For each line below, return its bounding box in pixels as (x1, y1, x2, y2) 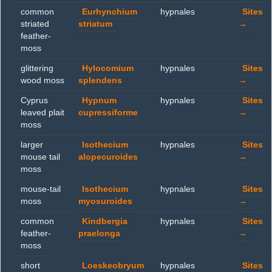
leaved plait (21, 108, 64, 117)
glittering (21, 64, 53, 73)
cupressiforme (78, 108, 138, 117)
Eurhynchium (82, 7, 137, 16)
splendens (78, 76, 122, 85)
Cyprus (21, 96, 48, 105)
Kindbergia (82, 217, 127, 226)
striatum (78, 19, 112, 29)
